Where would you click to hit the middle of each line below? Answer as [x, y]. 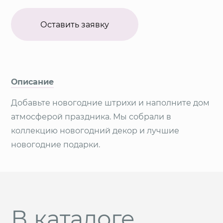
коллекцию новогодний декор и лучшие [95, 130]
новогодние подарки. [56, 144]
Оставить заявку [75, 24]
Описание [33, 82]
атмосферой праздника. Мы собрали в [91, 116]
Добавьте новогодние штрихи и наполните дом [111, 103]
